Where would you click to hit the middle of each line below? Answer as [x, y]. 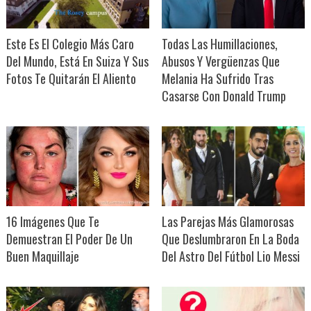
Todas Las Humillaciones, [219, 44]
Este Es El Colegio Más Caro [70, 44]
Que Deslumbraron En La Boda [230, 239]
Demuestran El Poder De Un [69, 239]
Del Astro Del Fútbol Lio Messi [230, 257]
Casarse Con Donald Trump [224, 96]
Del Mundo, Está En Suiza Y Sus [77, 61]
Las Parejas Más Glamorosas [227, 222]
